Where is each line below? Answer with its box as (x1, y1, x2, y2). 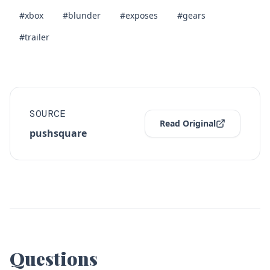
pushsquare (30, 127, 87, 140)
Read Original (160, 118, 216, 129)
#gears (177, 10, 206, 21)
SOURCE (30, 107, 66, 120)
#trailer (19, 31, 49, 43)
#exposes (120, 10, 158, 21)
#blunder (63, 10, 101, 21)
